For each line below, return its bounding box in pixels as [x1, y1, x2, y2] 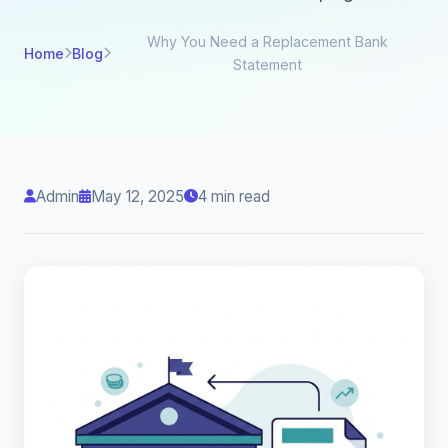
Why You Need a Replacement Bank [147, 33, 388, 50]
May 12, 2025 [91, 187, 184, 206]
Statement [233, 56, 302, 73]
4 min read [198, 187, 270, 206]
